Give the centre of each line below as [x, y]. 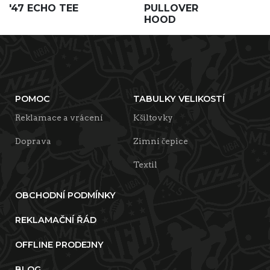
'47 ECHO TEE [44, 8]
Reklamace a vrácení [59, 118]
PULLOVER [171, 8]
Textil [145, 165]
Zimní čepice [161, 141]
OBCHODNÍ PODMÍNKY [65, 195]
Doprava [33, 141]
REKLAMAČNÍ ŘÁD [56, 220]
